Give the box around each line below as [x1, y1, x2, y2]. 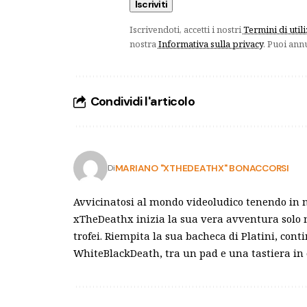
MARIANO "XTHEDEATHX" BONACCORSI [114, 161, 289, 174]
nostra [129, 38, 158, 51]
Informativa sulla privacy [158, 38, 263, 51]
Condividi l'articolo [90, 93, 195, 110]
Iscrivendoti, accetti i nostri [129, 23, 243, 36]
